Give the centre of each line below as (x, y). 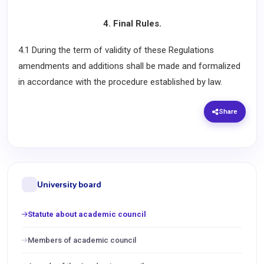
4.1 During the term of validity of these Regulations (116, 50)
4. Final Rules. (132, 24)
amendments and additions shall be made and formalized (129, 66)
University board (69, 184)
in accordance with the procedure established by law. (120, 82)
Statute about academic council (87, 214)
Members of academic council (82, 240)
